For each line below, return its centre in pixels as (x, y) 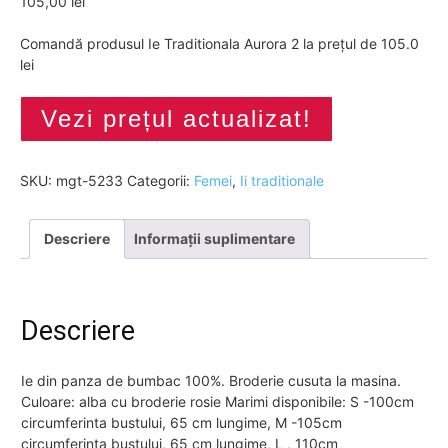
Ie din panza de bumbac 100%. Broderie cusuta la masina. (211, 381)
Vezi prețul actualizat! (176, 118)
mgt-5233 (89, 180)
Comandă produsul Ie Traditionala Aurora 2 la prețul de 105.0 (219, 43)
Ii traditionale (282, 180)
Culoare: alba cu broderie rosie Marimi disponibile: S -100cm (217, 402)
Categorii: (160, 180)
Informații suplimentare (214, 238)
